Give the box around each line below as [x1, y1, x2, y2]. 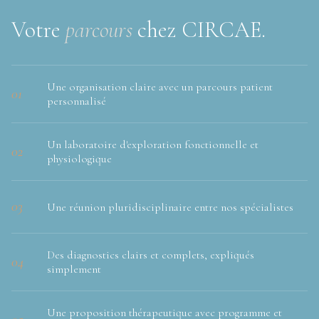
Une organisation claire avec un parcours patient [47, 80, 273, 94]
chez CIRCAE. [132, 16, 266, 43]
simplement [47, 262, 101, 276]
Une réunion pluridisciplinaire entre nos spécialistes [47, 199, 293, 214]
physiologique [47, 152, 112, 166]
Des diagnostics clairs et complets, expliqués [47, 248, 254, 262]
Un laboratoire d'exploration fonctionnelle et [47, 137, 258, 152]
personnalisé [47, 94, 106, 108]
